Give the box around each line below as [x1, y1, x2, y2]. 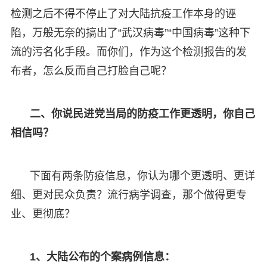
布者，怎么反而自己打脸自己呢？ [10, 65, 172, 77]
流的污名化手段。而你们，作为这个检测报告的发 [10, 46, 247, 58]
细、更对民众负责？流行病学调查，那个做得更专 [10, 189, 247, 201]
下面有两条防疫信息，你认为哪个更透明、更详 [29, 170, 255, 182]
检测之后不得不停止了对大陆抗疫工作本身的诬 [10, 8, 236, 20]
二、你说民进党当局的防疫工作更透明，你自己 [29, 108, 255, 120]
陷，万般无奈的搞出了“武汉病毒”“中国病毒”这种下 [10, 27, 250, 39]
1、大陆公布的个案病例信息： [29, 251, 175, 263]
